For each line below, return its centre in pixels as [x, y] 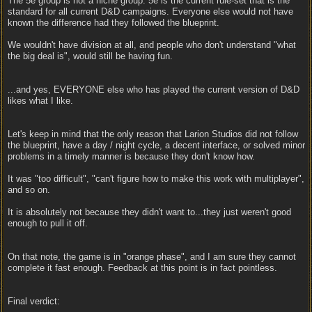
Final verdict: [34, 301]
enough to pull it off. [48, 223]
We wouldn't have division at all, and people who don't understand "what [152, 45]
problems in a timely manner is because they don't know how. [131, 156]
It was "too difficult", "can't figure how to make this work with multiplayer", [156, 179]
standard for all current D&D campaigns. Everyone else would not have [150, 11]
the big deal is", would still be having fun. [90, 56]
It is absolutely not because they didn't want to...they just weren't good [149, 212]
